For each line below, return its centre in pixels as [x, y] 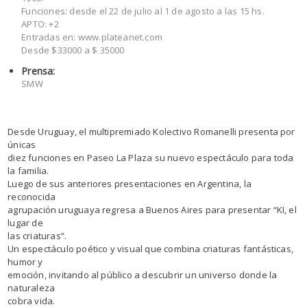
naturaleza [32, 288]
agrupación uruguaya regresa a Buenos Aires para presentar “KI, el [152, 210]
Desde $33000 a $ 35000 [73, 50]
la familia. [28, 171]
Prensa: [38, 71]
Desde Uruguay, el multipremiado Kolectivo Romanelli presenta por [151, 132]
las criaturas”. [37, 236]
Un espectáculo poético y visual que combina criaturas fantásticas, [151, 249]
